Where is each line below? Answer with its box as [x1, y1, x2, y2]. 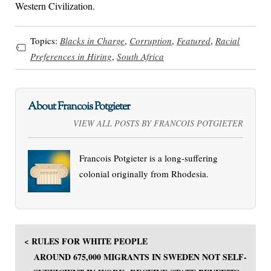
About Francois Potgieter [28, 99, 130, 115]
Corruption [129, 34, 172, 47]
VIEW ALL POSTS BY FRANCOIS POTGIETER [73, 117, 243, 129]
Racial [215, 34, 240, 47]
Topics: [30, 34, 60, 47]
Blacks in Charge [60, 34, 125, 47]
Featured [177, 34, 211, 47]
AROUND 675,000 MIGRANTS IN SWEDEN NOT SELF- [34, 250, 247, 264]
